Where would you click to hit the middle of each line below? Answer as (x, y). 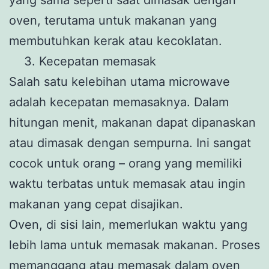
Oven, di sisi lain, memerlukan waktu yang (128, 224)
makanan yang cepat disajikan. (96, 204)
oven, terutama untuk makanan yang (113, 20)
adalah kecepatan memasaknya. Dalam (119, 102)
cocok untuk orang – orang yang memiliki (125, 163)
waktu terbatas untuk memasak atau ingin (127, 183)
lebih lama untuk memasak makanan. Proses (134, 245)
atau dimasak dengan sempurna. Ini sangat (130, 143)
